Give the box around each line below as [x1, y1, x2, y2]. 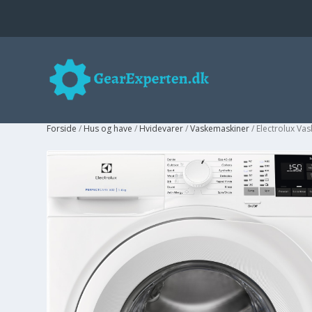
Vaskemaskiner [190, 123, 250, 135]
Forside [47, 123, 77, 135]
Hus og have [84, 123, 133, 135]
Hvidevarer [139, 123, 184, 135]
